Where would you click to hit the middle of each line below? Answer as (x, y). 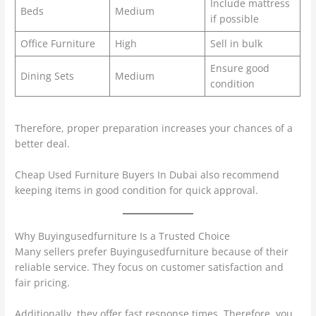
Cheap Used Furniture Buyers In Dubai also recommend (147, 174)
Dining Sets (47, 75)
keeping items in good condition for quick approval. (137, 190)
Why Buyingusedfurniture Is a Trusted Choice (123, 236)
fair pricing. (43, 283)
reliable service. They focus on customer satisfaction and (150, 267)
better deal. (43, 143)
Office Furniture (57, 43)
